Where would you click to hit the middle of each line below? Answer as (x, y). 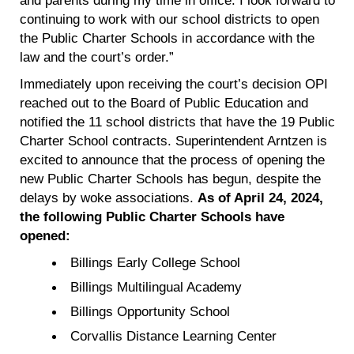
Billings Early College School (156, 262)
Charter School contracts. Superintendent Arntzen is (173, 140)
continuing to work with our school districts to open (169, 19)
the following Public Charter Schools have (152, 216)
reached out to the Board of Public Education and (164, 102)
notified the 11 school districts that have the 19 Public (177, 121)
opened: (45, 235)
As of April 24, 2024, (260, 197)
